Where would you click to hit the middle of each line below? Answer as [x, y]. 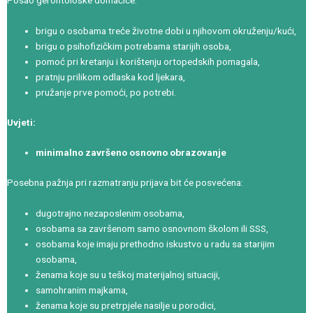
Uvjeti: [21, 122]
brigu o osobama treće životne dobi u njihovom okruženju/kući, [166, 31]
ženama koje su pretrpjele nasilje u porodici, [126, 305]
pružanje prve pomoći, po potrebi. [106, 93]
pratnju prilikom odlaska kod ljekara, [111, 77]
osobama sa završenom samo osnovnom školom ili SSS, [152, 228]
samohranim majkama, [82, 290]
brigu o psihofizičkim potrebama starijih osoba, [134, 46]
